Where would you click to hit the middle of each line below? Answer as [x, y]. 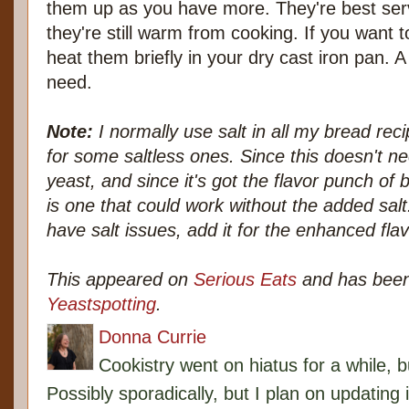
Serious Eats [245, 280]
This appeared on [120, 280]
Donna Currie [152, 337]
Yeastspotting [101, 304]
